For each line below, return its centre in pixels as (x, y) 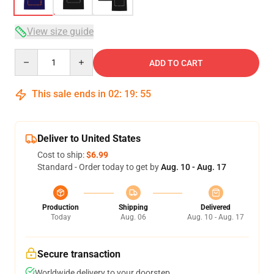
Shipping (133, 207)
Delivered (216, 207)
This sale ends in (69, 94)
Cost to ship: (62, 155)
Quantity (31, 54)
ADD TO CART (176, 63)
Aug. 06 (133, 217)
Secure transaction (79, 254)
